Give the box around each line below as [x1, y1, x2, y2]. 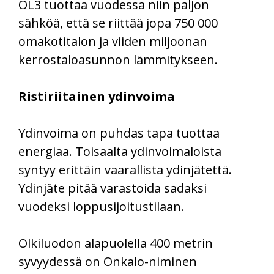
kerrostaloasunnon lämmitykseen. [18, 51, 218, 68]
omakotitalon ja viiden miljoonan [18, 32, 207, 50]
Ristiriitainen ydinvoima [18, 87, 175, 105]
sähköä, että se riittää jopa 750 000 [18, 14, 218, 31]
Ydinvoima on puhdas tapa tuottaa [18, 124, 220, 141]
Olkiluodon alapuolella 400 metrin [18, 234, 213, 251]
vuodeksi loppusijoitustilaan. [18, 198, 184, 215]
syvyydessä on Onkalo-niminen [18, 253, 197, 270]
